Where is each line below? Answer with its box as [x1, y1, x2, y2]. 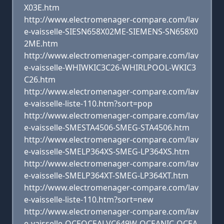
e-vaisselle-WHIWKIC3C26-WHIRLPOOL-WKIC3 [24, 62, 196, 73]
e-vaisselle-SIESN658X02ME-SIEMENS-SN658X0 [24, 26, 198, 37]
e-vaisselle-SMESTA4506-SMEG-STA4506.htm [24, 122, 189, 133]
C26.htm [24, 74, 55, 85]
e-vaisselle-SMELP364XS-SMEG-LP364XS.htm [24, 146, 189, 157]
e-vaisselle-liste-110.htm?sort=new [24, 194, 153, 205]
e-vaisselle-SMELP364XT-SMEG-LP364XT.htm [24, 170, 188, 181]
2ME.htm [24, 38, 58, 49]
